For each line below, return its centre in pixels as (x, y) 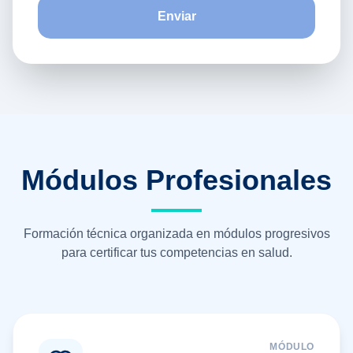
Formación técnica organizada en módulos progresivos (176, 234)
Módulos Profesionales (176, 180)
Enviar (176, 16)
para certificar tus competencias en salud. (176, 253)
